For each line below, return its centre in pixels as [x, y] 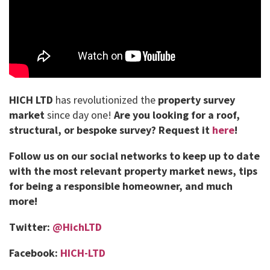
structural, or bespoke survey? [83, 130]
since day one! [79, 115]
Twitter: [31, 227]
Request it [185, 130]
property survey [196, 100]
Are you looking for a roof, [177, 115]
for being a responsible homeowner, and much [121, 186]
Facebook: [35, 253]
